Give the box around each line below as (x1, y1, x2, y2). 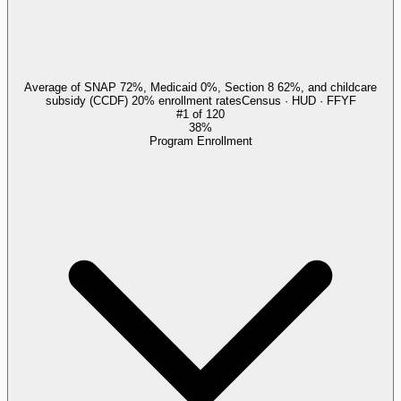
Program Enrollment (149, 133, 252, 148)
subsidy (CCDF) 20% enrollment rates (45, 93, 242, 107)
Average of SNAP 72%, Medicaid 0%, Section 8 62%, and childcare (24, 80, 377, 94)
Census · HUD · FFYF (241, 93, 356, 107)
